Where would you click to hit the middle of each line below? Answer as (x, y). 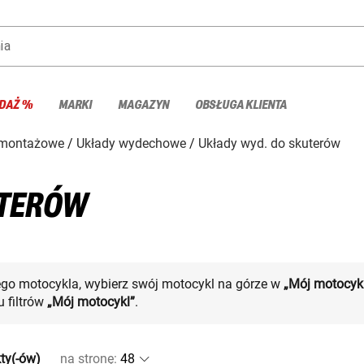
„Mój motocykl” (91, 301)
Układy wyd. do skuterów (269, 143)
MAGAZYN (143, 105)
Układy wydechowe (131, 143)
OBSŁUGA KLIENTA (241, 105)
